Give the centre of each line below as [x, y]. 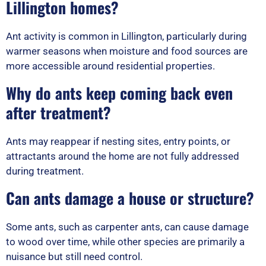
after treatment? [58, 113]
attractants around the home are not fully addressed [123, 156]
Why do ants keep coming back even [119, 93]
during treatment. [45, 171]
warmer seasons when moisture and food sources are [127, 51]
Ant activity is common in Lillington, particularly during [126, 37]
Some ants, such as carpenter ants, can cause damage [127, 227]
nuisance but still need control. [74, 257]
